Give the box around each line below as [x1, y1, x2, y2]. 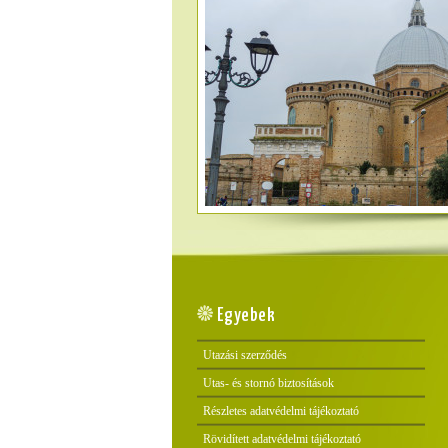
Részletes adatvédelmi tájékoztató [203, 404, 359, 418]
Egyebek [213, 306, 275, 325]
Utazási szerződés [203, 348, 287, 362]
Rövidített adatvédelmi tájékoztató [203, 432, 361, 446]
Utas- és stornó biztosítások [203, 376, 334, 390]
